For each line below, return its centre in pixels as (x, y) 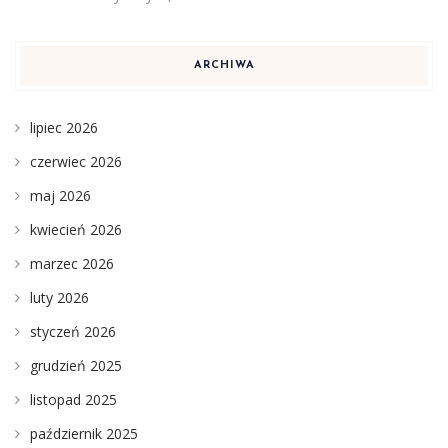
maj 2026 (60, 195)
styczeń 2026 (73, 331)
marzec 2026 (72, 263)
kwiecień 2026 (76, 229)
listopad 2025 (73, 399)
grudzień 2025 (76, 365)
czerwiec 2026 (76, 161)
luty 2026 (59, 297)
